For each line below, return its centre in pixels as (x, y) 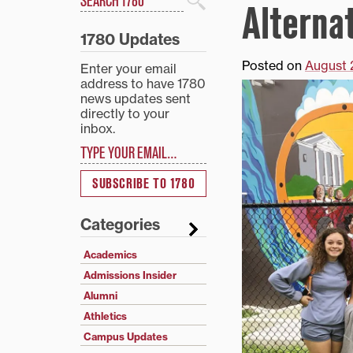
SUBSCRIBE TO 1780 (143, 184)
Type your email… (100, 142)
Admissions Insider (130, 275)
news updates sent (136, 98)
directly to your (125, 113)
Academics (110, 255)
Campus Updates (126, 337)
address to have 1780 (143, 84)
